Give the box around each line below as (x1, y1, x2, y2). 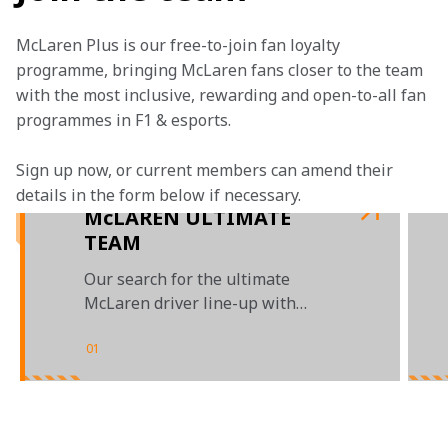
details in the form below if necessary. (16, 184, 305, 206)
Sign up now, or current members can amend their (16, 159, 397, 181)
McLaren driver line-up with (84, 292, 296, 314)
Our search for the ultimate (84, 268, 290, 290)
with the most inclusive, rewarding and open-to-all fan (16, 84, 430, 106)
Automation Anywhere (84, 316, 252, 338)
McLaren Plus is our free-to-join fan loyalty (16, 34, 344, 56)
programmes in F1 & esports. (16, 109, 231, 131)
